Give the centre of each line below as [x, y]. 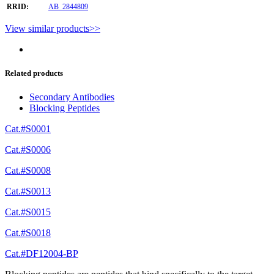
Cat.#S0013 [28, 191]
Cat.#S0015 [28, 212]
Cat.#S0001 [28, 129]
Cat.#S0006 [28, 150]
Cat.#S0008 [28, 171]
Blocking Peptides [65, 108]
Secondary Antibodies [72, 97]
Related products [34, 73]
